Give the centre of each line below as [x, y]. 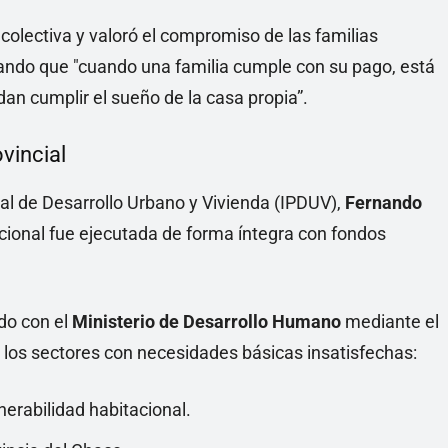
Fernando [383, 202]
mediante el [390, 321]
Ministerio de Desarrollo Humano [206, 321]
